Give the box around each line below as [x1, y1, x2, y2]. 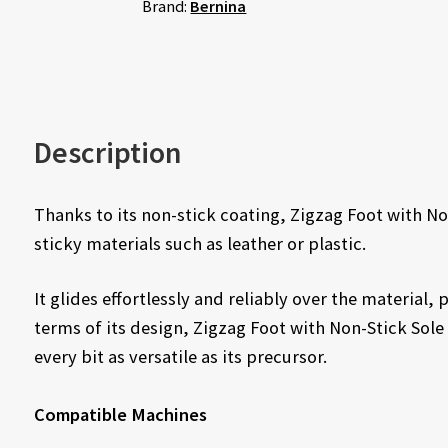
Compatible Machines [33, 402, 207, 426]
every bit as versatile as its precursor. [33, 344, 327, 368]
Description [33, 134, 182, 172]
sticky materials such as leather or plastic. [33, 231, 366, 255]
